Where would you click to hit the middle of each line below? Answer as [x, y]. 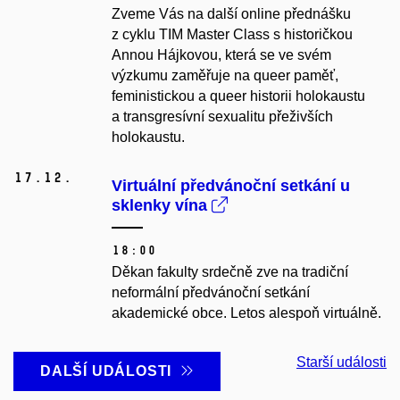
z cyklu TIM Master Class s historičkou [232, 35]
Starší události [342, 362]
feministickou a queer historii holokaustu [238, 96]
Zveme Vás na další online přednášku [231, 14]
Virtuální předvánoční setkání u [231, 186]
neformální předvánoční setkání [211, 293]
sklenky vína [162, 206]
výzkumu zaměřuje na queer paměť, [225, 76]
